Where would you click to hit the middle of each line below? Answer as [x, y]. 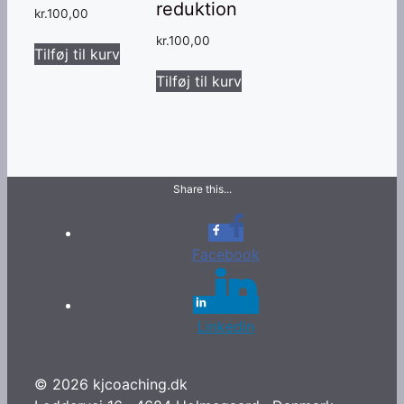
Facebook [225, 254]
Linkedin [225, 326]
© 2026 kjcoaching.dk [111, 384]
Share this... [202, 188]
